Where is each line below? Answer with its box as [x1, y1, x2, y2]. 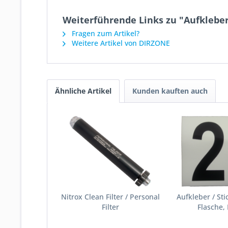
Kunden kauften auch [132, 86, 208, 96]
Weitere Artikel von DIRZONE [70, 38, 170, 48]
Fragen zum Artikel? [70, 28, 139, 38]
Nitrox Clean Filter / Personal [61, 192, 160, 202]
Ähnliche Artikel [55, 86, 111, 96]
